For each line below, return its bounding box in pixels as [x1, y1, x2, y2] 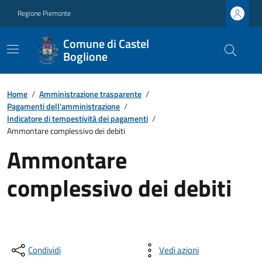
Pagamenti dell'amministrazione [7, 100, 120, 112]
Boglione [63, 47, 108, 65]
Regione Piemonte [18, 8, 71, 19]
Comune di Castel [63, 35, 149, 53]
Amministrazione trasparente [39, 88, 142, 100]
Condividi [28, 243, 61, 257]
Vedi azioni [159, 243, 199, 257]
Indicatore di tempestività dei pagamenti [7, 112, 148, 125]
